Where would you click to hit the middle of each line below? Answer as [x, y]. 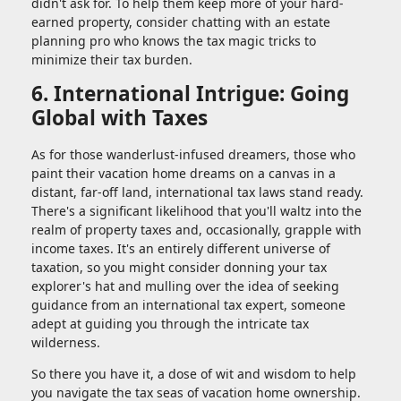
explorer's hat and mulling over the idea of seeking [185, 286]
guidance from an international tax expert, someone [188, 305]
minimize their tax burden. [112, 60]
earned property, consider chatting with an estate [181, 22]
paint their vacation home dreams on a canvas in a [183, 174]
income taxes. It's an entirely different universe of [181, 249]
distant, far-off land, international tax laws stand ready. [197, 192]
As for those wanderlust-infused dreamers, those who [193, 155]
